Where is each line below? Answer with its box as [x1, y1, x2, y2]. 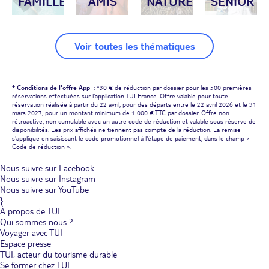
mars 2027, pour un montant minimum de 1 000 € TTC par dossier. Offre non [12, 108, 229, 117]
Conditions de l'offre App [17, 83, 92, 92]
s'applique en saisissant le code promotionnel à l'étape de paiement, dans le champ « [12, 133, 250, 142]
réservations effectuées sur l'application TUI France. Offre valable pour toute [12, 91, 228, 100]
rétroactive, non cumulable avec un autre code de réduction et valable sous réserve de [12, 116, 256, 125]
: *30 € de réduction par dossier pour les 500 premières [92, 83, 252, 92]
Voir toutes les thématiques [74, 40, 195, 52]
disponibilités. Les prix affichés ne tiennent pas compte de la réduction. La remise [12, 125, 241, 134]
